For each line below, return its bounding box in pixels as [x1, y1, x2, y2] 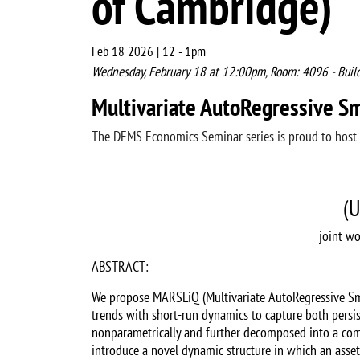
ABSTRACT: [92, 256, 149, 276]
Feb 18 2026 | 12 [92, 43, 175, 61]
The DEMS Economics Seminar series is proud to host [92, 126, 357, 145]
